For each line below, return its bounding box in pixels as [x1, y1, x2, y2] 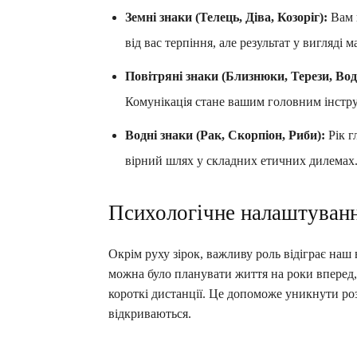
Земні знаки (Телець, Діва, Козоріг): [125, 10, 328, 24]
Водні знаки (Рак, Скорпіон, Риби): [125, 127, 325, 142]
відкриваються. [108, 306, 191, 320]
